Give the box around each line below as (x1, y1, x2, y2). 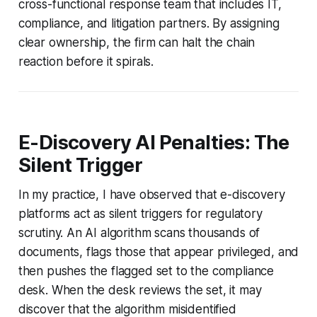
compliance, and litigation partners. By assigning (18, 16, 279, 30)
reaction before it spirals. (18, 54, 154, 69)
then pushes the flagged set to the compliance (18, 263, 275, 278)
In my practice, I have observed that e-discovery (18, 187, 285, 202)
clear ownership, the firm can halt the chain (18, 35, 255, 50)
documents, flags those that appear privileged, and (18, 244, 299, 259)
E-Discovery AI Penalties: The (18, 130, 289, 154)
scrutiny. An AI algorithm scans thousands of (18, 225, 260, 240)
